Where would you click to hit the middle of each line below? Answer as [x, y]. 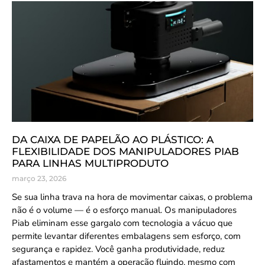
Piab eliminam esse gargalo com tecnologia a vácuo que [122, 223]
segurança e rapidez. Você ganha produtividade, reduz [118, 249]
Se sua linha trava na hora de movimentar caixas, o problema [132, 197]
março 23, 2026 [39, 178]
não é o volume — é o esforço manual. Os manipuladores [124, 210]
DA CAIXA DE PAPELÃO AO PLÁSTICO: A [113, 140]
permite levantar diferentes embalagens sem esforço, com [126, 236]
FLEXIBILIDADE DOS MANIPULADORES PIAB [125, 151]
